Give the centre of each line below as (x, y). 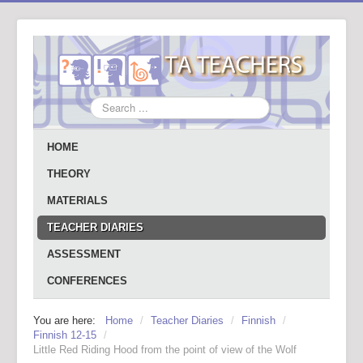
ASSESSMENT (84, 254)
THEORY (69, 174)
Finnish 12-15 (65, 335)
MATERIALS (77, 201)
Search (106, 104)
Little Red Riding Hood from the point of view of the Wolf (165, 350)
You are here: (68, 320)
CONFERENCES (87, 281)
